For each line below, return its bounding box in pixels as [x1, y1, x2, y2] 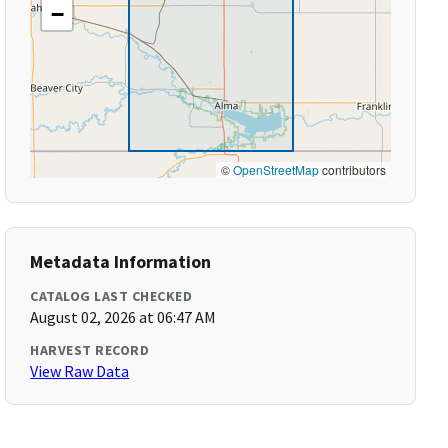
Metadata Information [30, 250, 212, 273]
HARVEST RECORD [30, 341, 150, 359]
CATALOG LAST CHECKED [30, 287, 193, 305]
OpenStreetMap [232, 161, 319, 178]
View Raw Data [30, 361, 130, 381]
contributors [318, 161, 386, 178]
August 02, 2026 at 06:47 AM [30, 307, 217, 327]
